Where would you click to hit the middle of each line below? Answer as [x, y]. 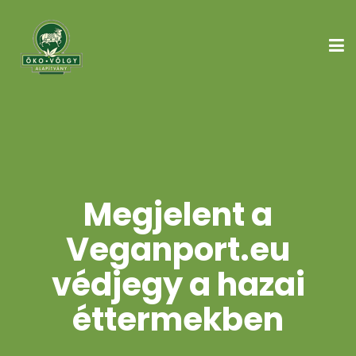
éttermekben [178, 319]
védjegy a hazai [178, 284]
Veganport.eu [178, 250]
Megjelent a [178, 215]
